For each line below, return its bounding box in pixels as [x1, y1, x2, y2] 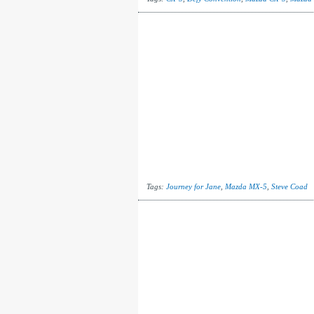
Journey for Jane [165, 182, 221, 191]
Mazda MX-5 [224, 182, 267, 191]
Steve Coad [271, 182, 308, 191]
